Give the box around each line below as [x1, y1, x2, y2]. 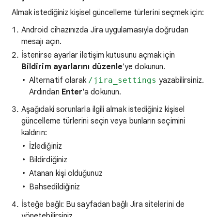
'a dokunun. [82, 87, 122, 97]
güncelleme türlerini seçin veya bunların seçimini [21, 116, 185, 126]
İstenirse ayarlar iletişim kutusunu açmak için [21, 50, 175, 60]
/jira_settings [88, 76, 157, 85]
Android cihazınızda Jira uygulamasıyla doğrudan [21, 25, 188, 35]
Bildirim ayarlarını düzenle [21, 62, 123, 72]
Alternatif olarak [29, 76, 89, 85]
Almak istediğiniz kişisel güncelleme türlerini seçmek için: [12, 8, 204, 17]
